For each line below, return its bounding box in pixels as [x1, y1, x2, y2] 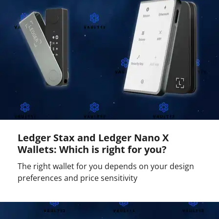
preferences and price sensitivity [18, 173, 137, 184]
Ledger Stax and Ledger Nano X [18, 131, 169, 145]
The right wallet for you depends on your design [18, 161, 194, 172]
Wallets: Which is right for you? [18, 143, 167, 156]
